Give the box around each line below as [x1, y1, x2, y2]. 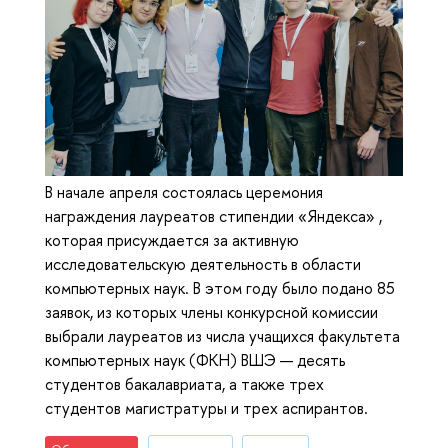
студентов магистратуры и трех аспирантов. [45, 396, 368, 419]
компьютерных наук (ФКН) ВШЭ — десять [45, 348, 345, 371]
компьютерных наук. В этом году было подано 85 [45, 276, 395, 299]
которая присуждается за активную [45, 228, 299, 251]
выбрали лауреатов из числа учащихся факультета [45, 324, 400, 347]
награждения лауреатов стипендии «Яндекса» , [45, 204, 382, 227]
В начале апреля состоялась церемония [45, 180, 323, 203]
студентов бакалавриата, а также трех [45, 372, 324, 395]
